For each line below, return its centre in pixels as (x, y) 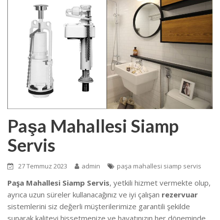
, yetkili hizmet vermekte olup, (160, 183)
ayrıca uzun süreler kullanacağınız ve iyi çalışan (84, 195)
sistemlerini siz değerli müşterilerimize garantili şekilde (99, 206)
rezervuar (180, 195)
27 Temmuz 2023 (43, 166)
